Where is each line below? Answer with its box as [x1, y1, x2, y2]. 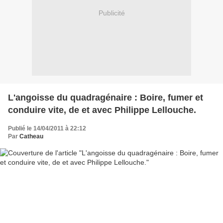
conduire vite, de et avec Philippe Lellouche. [8, 105, 196, 115]
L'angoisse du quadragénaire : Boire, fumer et [8, 92, 203, 103]
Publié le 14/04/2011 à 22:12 [8, 124, 86, 132]
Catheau [19, 132, 43, 140]
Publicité [98, 9, 125, 17]
